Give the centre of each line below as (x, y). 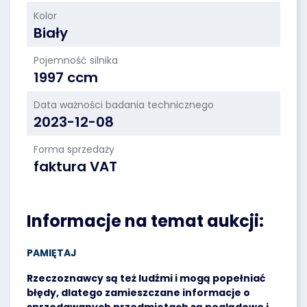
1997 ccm (66, 77)
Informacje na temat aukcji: (145, 221)
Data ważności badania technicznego (124, 105)
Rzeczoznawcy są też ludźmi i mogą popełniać (146, 278)
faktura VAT (75, 167)
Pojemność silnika (76, 60)
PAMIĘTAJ (52, 253)
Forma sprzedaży (74, 149)
